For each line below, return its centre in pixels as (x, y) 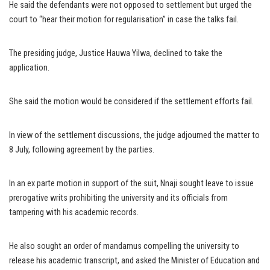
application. (29, 68)
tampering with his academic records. (74, 213)
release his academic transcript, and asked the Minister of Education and (134, 261)
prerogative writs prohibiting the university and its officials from (118, 198)
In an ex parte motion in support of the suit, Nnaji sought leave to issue (131, 184)
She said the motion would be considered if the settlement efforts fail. (131, 102)
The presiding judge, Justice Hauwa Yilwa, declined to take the (116, 54)
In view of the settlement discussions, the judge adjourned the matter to (134, 136)
